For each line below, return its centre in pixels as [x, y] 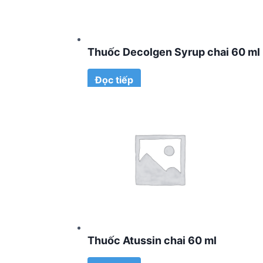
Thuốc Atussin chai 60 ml [152, 241]
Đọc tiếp [114, 80]
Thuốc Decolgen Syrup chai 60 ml [174, 52]
